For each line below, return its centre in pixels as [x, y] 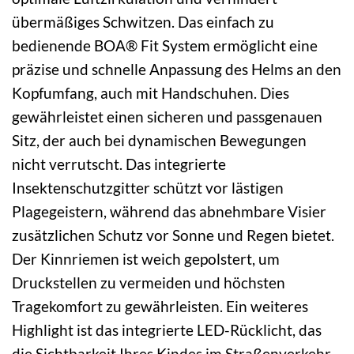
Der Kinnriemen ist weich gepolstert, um [146, 258]
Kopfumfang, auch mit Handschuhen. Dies [151, 92]
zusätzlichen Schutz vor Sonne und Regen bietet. [173, 235]
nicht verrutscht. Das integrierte [119, 164]
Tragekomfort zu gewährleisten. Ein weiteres [160, 306]
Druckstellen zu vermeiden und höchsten [149, 282]
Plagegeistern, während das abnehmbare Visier [169, 211]
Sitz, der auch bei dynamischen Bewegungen [159, 140]
